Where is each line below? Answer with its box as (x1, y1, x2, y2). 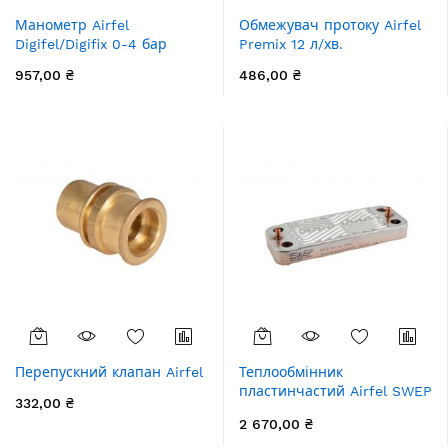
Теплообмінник (239, 364, 343, 380)
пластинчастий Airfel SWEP (239, 383, 432, 399)
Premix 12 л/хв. (239, 36, 343, 52)
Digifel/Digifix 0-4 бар (15, 36, 167, 52)
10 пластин (239, 402, 316, 418)
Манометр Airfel (15, 17, 129, 33)
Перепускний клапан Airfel (15, 364, 203, 380)
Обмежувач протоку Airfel (239, 17, 421, 33)
